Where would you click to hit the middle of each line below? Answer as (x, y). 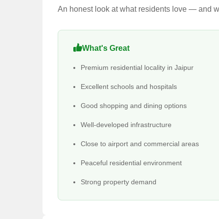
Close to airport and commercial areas (140, 144)
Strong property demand (119, 182)
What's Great (106, 48)
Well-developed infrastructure (126, 125)
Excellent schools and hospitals (129, 87)
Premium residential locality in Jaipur (137, 67)
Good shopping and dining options (134, 106)
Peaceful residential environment (131, 163)
